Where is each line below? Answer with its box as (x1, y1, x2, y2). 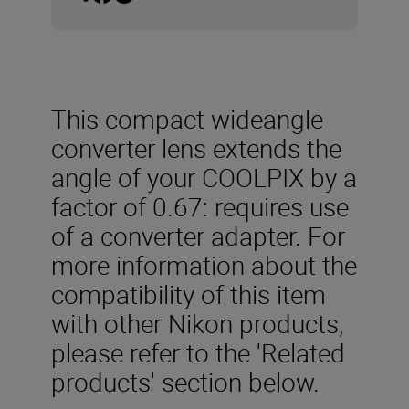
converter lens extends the (51, 130, 341, 165)
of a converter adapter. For (51, 217, 345, 253)
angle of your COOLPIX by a (51, 159, 357, 194)
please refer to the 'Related (51, 334, 345, 370)
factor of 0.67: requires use (51, 188, 349, 224)
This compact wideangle (51, 100, 323, 136)
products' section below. (51, 363, 320, 399)
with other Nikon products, (51, 305, 343, 341)
